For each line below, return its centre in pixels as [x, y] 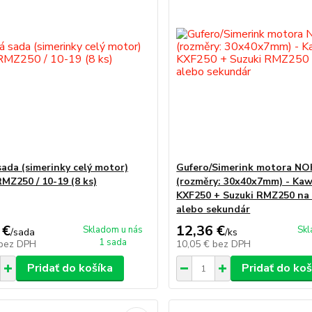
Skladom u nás [113, 230]
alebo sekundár [213, 209]
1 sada [113, 242]
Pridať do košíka [70, 268]
